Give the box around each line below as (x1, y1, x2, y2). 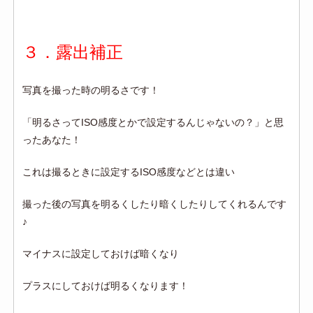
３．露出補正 (22, 42, 124, 61)
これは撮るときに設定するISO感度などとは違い (22, 166, 235, 177)
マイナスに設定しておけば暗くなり (22, 247, 180, 259)
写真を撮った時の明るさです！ (22, 84, 160, 96)
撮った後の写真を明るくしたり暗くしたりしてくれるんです (22, 198, 287, 210)
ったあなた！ (22, 133, 82, 145)
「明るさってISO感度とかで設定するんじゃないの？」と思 (22, 116, 284, 128)
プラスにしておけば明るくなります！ (22, 279, 189, 291)
